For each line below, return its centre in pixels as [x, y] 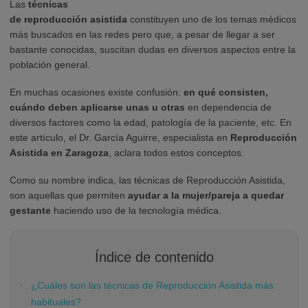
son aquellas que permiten [69, 195]
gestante [30, 210]
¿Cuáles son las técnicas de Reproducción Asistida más [152, 285]
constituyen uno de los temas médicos [212, 19]
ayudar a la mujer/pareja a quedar [206, 195]
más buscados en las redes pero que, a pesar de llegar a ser [142, 34]
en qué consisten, [226, 92]
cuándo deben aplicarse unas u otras [97, 107]
